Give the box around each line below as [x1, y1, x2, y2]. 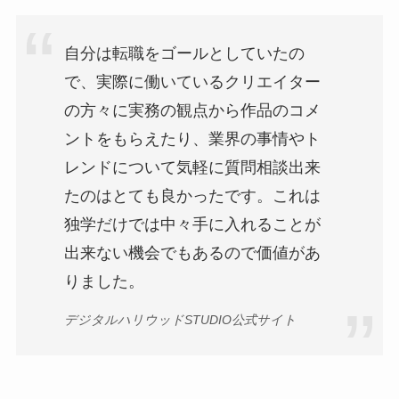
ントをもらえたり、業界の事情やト [63, 130, 321, 149]
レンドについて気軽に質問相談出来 [63, 159, 321, 177]
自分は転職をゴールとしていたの [63, 45, 305, 63]
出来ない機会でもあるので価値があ [63, 244, 321, 263]
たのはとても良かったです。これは [63, 187, 321, 206]
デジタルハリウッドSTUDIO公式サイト [63, 312, 297, 327]
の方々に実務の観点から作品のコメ [63, 102, 321, 120]
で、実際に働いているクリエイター [63, 73, 321, 92]
